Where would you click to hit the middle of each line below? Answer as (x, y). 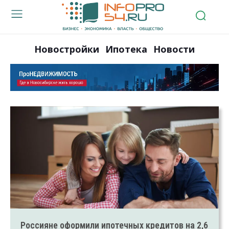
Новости (174, 49)
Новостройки (67, 49)
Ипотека (126, 49)
